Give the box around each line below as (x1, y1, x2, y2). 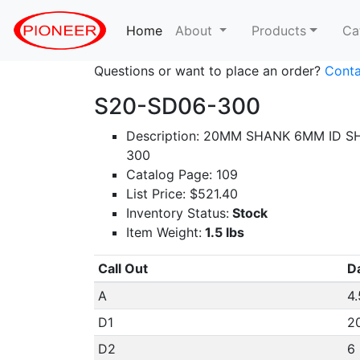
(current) (162, 22, 215, 39)
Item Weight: (126, 224, 202, 240)
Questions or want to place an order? (94, 63, 325, 79)
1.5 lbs (202, 224, 244, 240)
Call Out (97, 260, 148, 276)
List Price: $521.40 (126, 186, 238, 202)
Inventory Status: (126, 205, 229, 221)
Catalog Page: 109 (126, 166, 238, 182)
